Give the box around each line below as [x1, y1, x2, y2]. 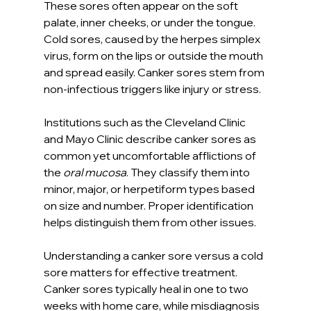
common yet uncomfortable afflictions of [43, 148, 258, 162]
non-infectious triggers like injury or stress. [43, 81, 261, 96]
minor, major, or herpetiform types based [43, 181, 257, 196]
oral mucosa [62, 165, 126, 179]
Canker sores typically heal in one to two [43, 281, 251, 296]
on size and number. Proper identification [43, 198, 255, 212]
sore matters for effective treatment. [43, 264, 239, 279]
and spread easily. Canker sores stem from [43, 65, 267, 79]
